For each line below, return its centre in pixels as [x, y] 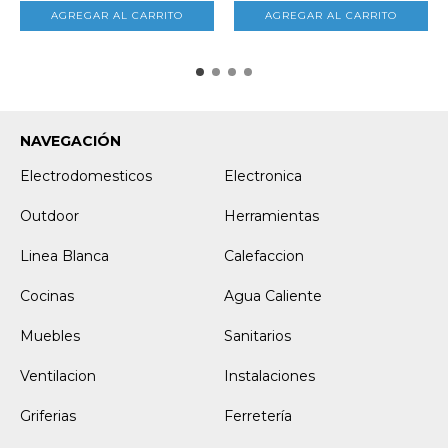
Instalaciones [269, 375]
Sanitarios [257, 335]
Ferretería [258, 415]
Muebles [50, 335]
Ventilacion [58, 375]
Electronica [263, 175]
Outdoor [49, 215]
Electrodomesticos [86, 175]
